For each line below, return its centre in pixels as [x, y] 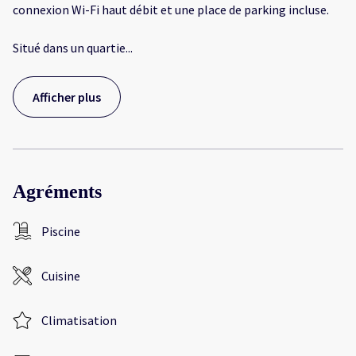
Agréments [57, 192]
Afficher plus [67, 97]
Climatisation [79, 321]
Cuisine [61, 276]
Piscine [61, 232]
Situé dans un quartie [69, 48]
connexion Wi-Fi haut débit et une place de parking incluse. [171, 10]
